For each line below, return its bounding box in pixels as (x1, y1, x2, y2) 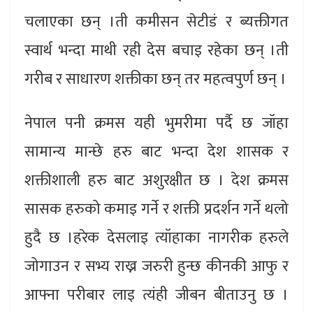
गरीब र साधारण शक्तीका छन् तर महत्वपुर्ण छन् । (24, 66, 286, 93)
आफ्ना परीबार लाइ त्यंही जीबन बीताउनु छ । (24, 282, 289, 309)
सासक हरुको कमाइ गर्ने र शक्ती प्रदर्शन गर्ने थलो (24, 196, 289, 223)
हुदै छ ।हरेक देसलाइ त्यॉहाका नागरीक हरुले (24, 225, 289, 252)
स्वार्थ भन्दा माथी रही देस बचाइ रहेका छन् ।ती (24, 38, 289, 64)
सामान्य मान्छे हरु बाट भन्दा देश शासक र (24, 139, 289, 166)
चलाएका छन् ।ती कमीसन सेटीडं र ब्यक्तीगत (24, 9, 289, 36)
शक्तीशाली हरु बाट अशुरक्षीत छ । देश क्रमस (24, 168, 289, 194)
